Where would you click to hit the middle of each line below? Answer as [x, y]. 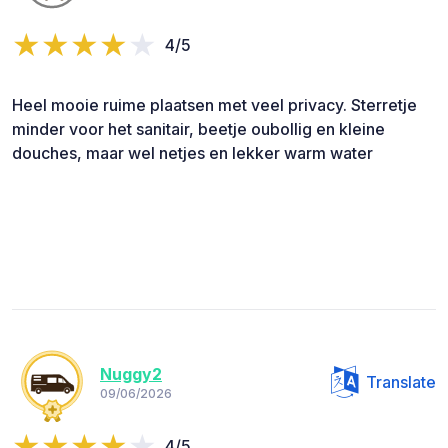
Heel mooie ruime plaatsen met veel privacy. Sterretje [214, 104]
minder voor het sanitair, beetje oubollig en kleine [198, 128]
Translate [401, 381]
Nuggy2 [131, 374]
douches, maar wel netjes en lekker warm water [192, 152]
